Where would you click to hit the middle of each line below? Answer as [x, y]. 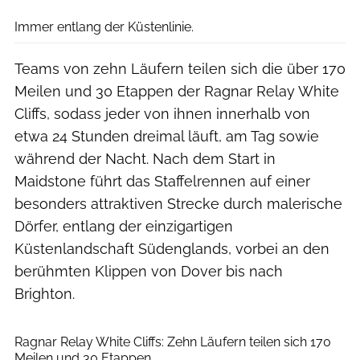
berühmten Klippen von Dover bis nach [149, 271]
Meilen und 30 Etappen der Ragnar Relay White [177, 91]
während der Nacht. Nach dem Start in [145, 158]
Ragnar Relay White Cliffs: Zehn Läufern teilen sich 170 [173, 342]
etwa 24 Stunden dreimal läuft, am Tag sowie [167, 136]
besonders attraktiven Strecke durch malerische [178, 203]
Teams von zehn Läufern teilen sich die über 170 [180, 68]
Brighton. [45, 293]
